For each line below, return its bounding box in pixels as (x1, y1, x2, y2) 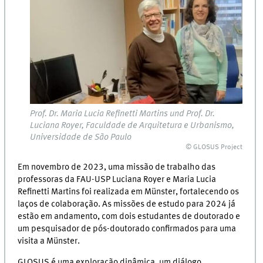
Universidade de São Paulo (30, 133, 132, 143)
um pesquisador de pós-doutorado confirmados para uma (18, 224, 237, 234)
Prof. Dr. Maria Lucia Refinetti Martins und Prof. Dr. (30, 109, 215, 119)
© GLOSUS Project (186, 144, 243, 151)
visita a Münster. (18, 236, 80, 246)
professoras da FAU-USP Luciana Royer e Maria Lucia (18, 174, 217, 184)
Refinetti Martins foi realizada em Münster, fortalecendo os (18, 187, 240, 197)
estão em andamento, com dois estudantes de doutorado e (18, 211, 241, 221)
